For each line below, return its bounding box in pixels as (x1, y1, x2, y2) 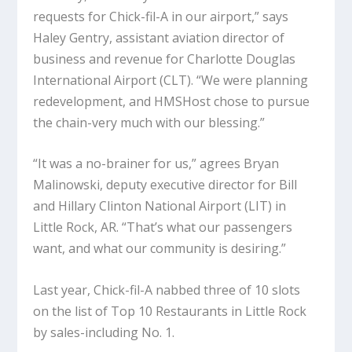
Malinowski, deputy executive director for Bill (33, 176, 298, 194)
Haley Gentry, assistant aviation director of (33, 28, 285, 46)
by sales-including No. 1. (33, 323, 178, 341)
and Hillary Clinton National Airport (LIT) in (33, 197, 287, 215)
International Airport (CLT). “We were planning (33, 71, 309, 89)
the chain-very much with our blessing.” (33, 113, 269, 131)
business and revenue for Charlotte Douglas (33, 49, 296, 68)
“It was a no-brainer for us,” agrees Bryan (33, 155, 280, 173)
